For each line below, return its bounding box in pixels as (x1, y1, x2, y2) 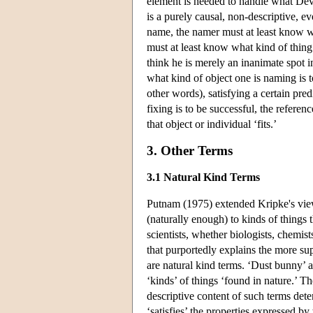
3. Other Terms (147, 143, 233, 158)
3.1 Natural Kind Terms (147, 170, 260, 183)
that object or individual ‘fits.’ (147, 117, 277, 130)
